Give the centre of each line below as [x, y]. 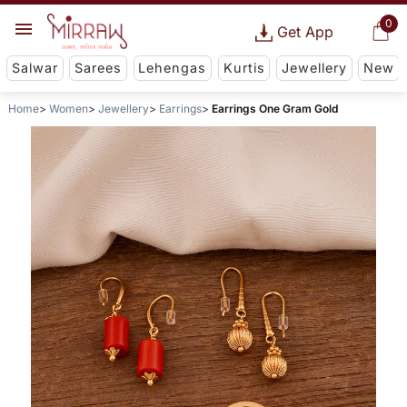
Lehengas [173, 68]
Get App [305, 32]
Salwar [35, 68]
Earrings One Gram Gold [274, 109]
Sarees [99, 68]
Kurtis [244, 68]
